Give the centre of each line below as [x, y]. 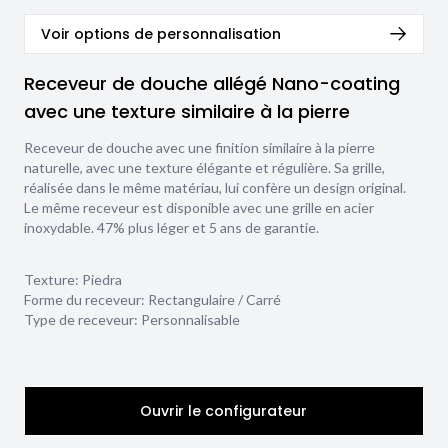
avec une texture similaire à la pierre [187, 111]
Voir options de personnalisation [161, 33]
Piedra [102, 279]
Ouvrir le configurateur [224, 410]
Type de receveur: [82, 319]
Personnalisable [190, 319]
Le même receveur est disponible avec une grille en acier [199, 207]
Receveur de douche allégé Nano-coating [212, 83]
